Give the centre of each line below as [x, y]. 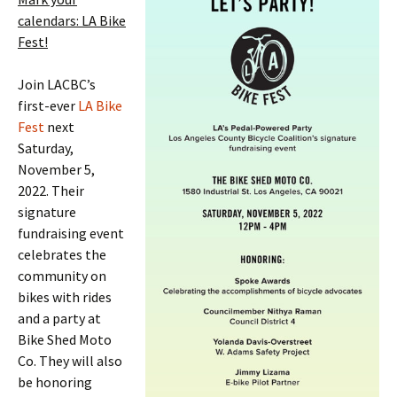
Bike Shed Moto [65, 339]
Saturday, [46, 148]
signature [47, 212]
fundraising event [71, 233]
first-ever [48, 105]
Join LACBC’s [57, 84]
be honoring [55, 382]
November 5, [56, 169]
